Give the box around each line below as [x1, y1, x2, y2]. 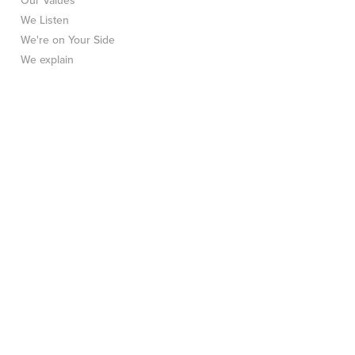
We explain [21, 53, 74, 67]
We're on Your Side [21, 33, 115, 48]
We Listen [21, 13, 69, 28]
